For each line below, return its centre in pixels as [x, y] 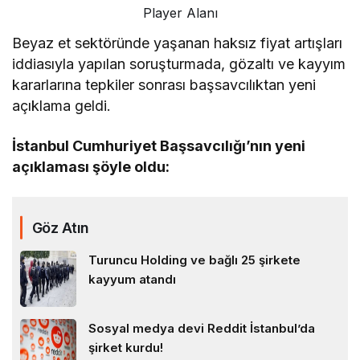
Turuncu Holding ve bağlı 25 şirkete [194, 260]
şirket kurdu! [126, 347]
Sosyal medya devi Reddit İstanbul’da [202, 328]
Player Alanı [180, 12]
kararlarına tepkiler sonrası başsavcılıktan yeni [164, 84]
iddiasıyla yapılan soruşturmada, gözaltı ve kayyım [179, 63]
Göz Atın [61, 227]
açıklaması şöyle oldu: [91, 166]
